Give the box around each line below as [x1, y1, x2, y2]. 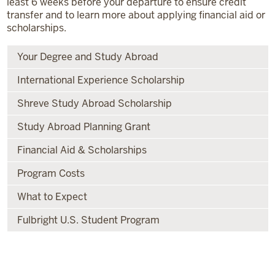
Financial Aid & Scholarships [17, 144, 147, 157]
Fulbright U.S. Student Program [17, 214, 160, 227]
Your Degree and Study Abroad [17, 50, 158, 63]
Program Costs [17, 167, 85, 180]
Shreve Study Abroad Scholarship [17, 97, 172, 110]
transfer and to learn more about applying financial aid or [6, 9, 265, 21]
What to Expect [17, 190, 87, 203]
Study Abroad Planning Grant [17, 120, 150, 133]
